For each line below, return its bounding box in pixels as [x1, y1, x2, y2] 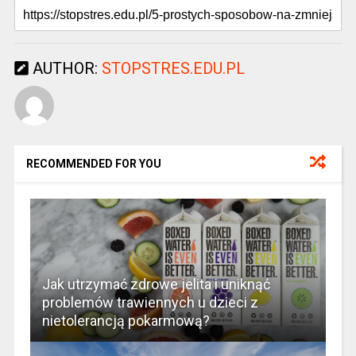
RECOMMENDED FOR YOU [25, 157, 161, 171]
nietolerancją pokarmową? [41, 312, 210, 330]
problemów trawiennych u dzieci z [41, 294, 258, 311]
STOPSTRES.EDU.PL [101, 59, 245, 79]
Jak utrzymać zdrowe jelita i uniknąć [41, 276, 270, 293]
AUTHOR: [28, 59, 102, 79]
